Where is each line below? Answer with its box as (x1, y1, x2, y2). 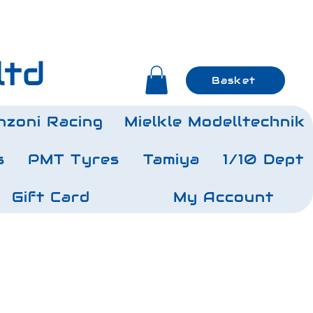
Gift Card (11, 188, 90, 206)
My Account (173, 188, 275, 206)
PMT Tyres (28, 150, 120, 168)
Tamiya (143, 150, 200, 168)
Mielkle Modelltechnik (124, 112, 305, 131)
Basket (212, 74, 256, 87)
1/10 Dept (223, 150, 305, 168)
